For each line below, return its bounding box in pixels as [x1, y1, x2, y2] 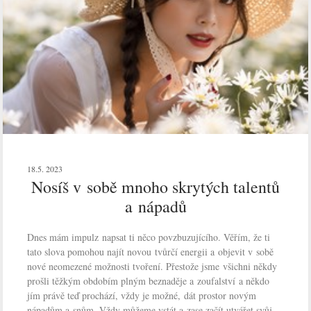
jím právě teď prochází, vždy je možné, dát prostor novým [27, 289, 257, 303]
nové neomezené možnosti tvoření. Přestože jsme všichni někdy [27, 260, 278, 274]
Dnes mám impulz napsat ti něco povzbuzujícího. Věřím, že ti [27, 230, 271, 244]
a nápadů [124, 195, 187, 218]
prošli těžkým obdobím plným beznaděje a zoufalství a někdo [27, 274, 270, 288]
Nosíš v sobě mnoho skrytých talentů [31, 176, 280, 199]
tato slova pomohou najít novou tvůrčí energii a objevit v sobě [27, 245, 274, 259]
